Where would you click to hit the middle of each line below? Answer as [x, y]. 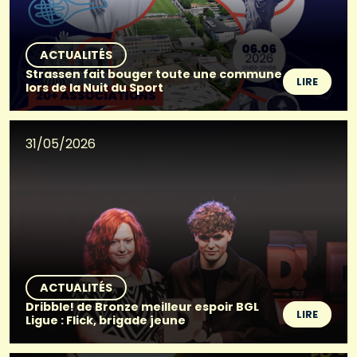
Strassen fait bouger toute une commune [154, 74]
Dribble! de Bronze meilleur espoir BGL [142, 306]
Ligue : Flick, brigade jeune [106, 320]
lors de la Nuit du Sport [94, 87]
